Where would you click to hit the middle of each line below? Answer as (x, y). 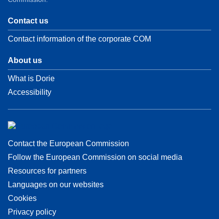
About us (25, 60)
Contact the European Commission (68, 144)
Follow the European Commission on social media (95, 157)
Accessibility (30, 92)
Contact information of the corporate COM (79, 39)
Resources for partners (47, 171)
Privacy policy (32, 212)
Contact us (28, 21)
